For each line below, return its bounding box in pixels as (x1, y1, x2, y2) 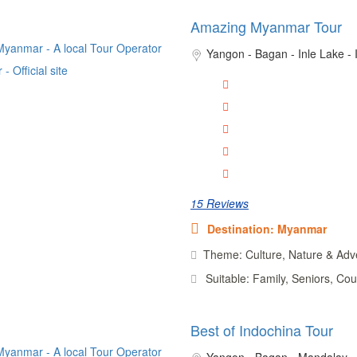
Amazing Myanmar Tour (190, 15, 342, 37)
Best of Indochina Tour (190, 319, 333, 340)
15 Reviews (190, 194, 249, 211)
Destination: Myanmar (206, 220, 327, 237)
